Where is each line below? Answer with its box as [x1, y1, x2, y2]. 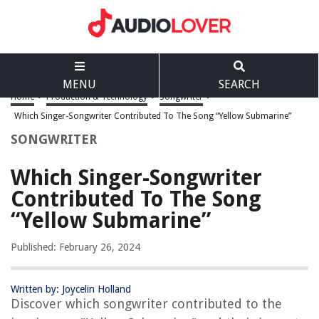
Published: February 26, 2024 [11, 241, 140, 253]
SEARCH [218, 78, 260, 91]
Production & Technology [46, 92, 147, 102]
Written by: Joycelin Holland [11, 283, 131, 295]
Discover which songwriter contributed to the [11, 296, 282, 311]
